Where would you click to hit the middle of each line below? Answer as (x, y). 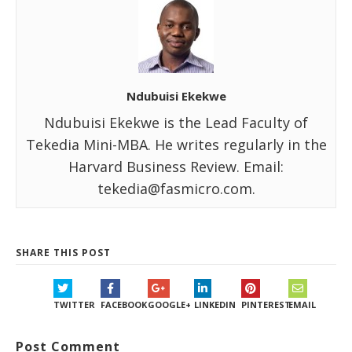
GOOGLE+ (169, 305)
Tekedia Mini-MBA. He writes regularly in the (176, 145)
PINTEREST (266, 305)
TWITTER (74, 305)
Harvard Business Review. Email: (176, 167)
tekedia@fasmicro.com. (176, 189)
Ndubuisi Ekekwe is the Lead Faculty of (176, 123)
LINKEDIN (215, 305)
